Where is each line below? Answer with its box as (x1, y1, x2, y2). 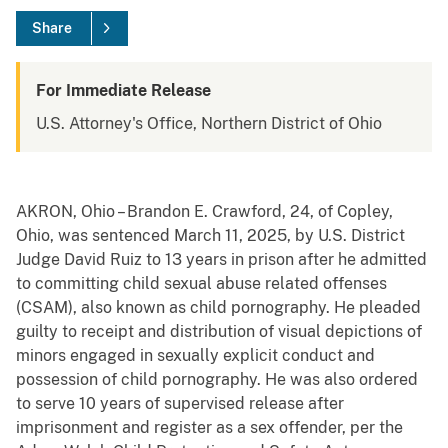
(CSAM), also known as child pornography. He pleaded (16, 298, 421, 318)
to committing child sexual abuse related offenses (16, 274, 387, 294)
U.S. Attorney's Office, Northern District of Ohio (36, 114, 382, 134)
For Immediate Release (36, 81, 211, 101)
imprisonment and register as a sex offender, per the (16, 418, 403, 438)
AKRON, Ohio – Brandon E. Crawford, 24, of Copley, (16, 202, 393, 222)
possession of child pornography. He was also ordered (16, 370, 418, 390)
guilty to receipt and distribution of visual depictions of (16, 322, 422, 342)
